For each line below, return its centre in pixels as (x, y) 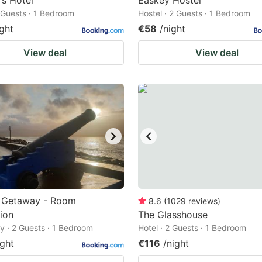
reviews (203, 201)
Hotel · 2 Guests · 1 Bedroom (192, 228)
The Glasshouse (173, 215)
